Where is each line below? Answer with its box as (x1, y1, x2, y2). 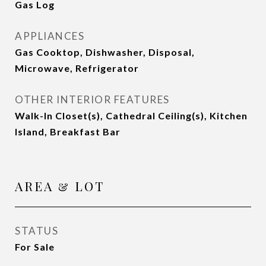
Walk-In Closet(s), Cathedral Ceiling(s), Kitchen (15, 110, 248, 121)
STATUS (15, 224, 58, 237)
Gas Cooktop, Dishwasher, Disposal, (15, 46, 195, 58)
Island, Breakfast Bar (15, 126, 121, 137)
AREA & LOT (15, 178, 104, 194)
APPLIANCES (15, 30, 84, 42)
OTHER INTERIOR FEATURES (15, 93, 170, 106)
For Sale (15, 241, 55, 252)
